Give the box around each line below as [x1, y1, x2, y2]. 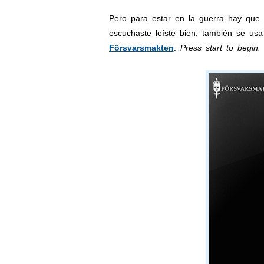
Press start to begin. [180, 43, 260, 52]
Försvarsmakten [108, 43, 174, 52]
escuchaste [108, 28, 151, 38]
